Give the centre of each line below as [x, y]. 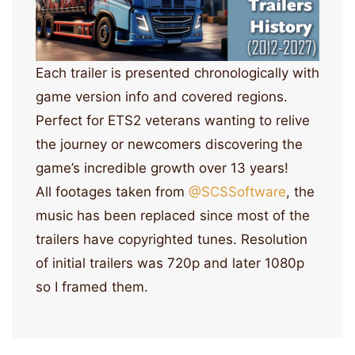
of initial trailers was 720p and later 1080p [170, 263]
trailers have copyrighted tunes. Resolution [172, 240]
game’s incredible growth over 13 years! [162, 168]
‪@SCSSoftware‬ [237, 192]
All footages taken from [112, 192]
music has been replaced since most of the [173, 216]
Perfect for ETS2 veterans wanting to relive [173, 121]
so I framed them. [92, 287]
